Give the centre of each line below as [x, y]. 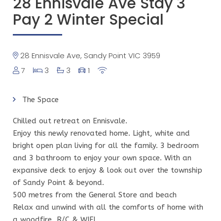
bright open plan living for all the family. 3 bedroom [106, 145]
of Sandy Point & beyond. [59, 182]
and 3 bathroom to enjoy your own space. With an [102, 158]
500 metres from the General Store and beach [95, 195]
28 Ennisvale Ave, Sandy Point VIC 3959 [90, 55]
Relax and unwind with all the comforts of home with [108, 207]
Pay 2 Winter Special [89, 20]
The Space [40, 100]
